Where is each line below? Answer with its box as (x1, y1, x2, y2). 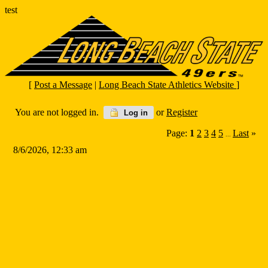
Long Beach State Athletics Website (99, 80, 236, 90)
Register (166, 107, 197, 118)
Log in (121, 108, 148, 118)
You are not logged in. (15, 107, 103, 118)
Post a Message (34, 80, 92, 90)
